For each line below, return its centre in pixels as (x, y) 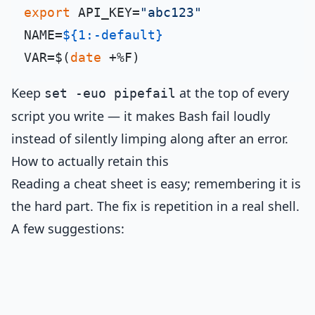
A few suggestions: (68, 229)
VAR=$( (47, 57)
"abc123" (171, 12)
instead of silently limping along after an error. (150, 139)
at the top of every (232, 93)
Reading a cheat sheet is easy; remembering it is (156, 184)
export (47, 12)
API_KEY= (105, 12)
